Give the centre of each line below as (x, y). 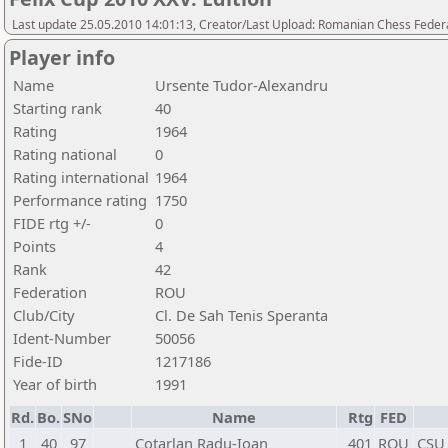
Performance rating (80, 200)
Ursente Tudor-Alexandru (241, 85)
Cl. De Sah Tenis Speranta (241, 315)
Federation (50, 292)
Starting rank (57, 108)
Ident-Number (62, 338)
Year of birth (55, 384)
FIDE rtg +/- (52, 223)
